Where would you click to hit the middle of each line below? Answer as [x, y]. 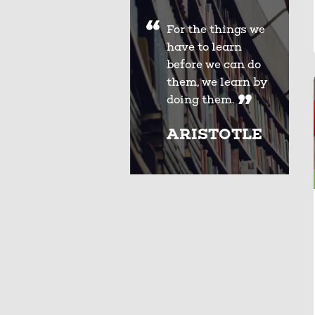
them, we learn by [217, 82]
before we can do [213, 64]
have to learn [204, 47]
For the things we [216, 29]
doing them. [200, 99]
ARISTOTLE [214, 134]
